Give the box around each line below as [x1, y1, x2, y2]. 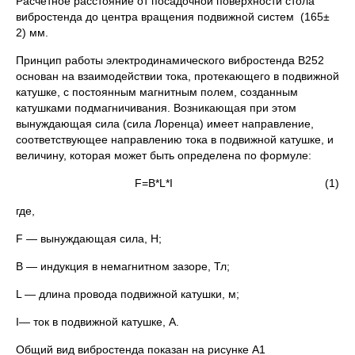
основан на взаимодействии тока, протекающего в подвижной [16, 69, 339, 82]
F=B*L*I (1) [135, 176, 339, 189]
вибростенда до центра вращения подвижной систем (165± [16, 10, 330, 23]
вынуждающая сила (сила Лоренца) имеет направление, [16, 116, 314, 130]
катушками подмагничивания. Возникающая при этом [16, 101, 296, 114]
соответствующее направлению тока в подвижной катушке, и [16, 132, 334, 146]
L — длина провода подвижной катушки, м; [16, 287, 239, 300]
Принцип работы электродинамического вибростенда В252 [16, 53, 324, 67]
